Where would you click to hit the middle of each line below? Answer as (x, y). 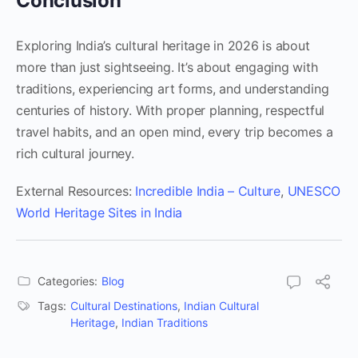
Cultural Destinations (124, 306)
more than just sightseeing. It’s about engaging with (167, 67)
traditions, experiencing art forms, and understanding (173, 89)
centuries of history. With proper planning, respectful (171, 110)
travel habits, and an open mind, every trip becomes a (175, 132)
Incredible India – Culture (208, 191)
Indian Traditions (165, 322)
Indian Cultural (221, 306)
